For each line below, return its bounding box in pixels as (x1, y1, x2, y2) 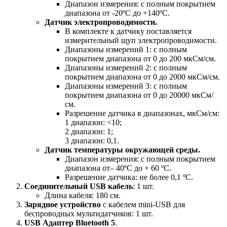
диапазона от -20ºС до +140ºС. (65, 8, 170, 17)
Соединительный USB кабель (24, 181, 133, 191)
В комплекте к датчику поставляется (65, 26, 192, 35)
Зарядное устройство (24, 200, 101, 209)
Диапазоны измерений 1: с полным (65, 45, 187, 54)
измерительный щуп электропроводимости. (65, 35, 217, 45)
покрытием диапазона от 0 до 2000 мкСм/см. (65, 72, 220, 81)
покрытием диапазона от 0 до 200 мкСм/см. (65, 54, 216, 63)
